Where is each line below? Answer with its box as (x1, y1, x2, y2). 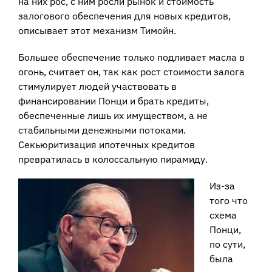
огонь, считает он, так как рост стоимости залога (18, 66, 245, 78)
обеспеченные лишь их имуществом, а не (18, 109, 208, 122)
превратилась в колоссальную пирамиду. (18, 153, 208, 166)
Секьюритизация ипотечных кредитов (18, 138, 195, 151)
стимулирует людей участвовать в (18, 80, 177, 93)
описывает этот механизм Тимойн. (18, 24, 176, 37)
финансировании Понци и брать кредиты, (18, 95, 209, 107)
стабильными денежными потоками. (18, 124, 186, 137)
